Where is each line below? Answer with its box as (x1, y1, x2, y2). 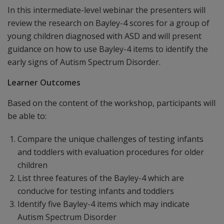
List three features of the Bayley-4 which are (17, 172, 184, 183)
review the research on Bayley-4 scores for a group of (7, 17, 209, 28)
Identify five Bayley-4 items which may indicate (17, 198, 189, 209)
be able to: (7, 110, 46, 121)
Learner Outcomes (7, 77, 80, 88)
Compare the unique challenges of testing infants (17, 133, 203, 144)
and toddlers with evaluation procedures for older (17, 146, 204, 157)
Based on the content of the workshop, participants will (7, 97, 215, 108)
